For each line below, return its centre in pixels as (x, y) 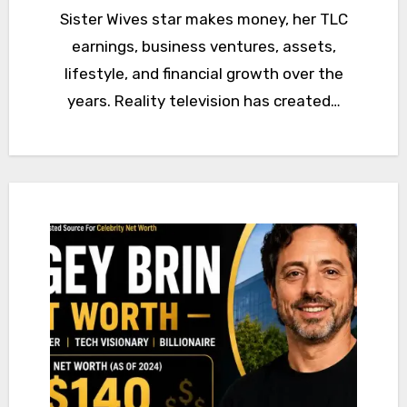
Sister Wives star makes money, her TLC (203, 19)
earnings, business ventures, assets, (203, 46)
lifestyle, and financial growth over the (203, 73)
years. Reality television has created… (203, 100)
